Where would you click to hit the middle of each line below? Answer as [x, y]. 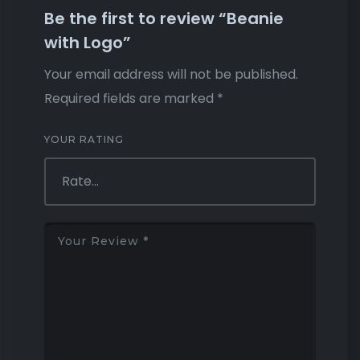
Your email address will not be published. [171, 74]
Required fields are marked [131, 98]
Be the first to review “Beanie [164, 18]
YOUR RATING [84, 139]
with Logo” [88, 42]
